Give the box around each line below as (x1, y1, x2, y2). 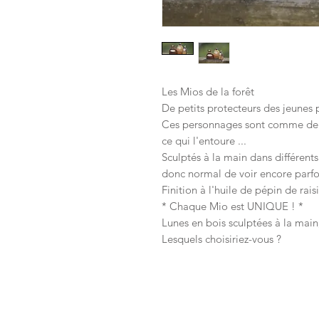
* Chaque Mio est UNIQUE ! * (162, 199, 303, 213)
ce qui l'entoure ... (162, 134, 246, 147)
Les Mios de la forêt (162, 85, 254, 98)
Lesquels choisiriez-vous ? (162, 232, 281, 246)
